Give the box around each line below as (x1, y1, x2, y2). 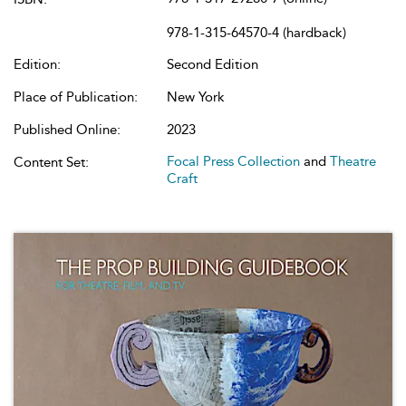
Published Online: (14, 121, 121, 138)
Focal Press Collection (167, 153, 300, 169)
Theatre (330, 153, 376, 169)
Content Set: (14, 154, 89, 170)
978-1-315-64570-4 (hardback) (167, 24, 346, 41)
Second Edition (167, 56, 258, 72)
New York (167, 89, 225, 105)
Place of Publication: (14, 89, 138, 105)
